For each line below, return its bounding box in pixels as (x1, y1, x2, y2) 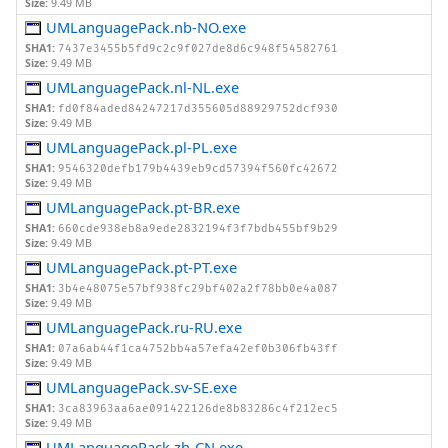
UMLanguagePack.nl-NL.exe (46, 77, 240, 98)
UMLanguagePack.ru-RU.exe (46, 317, 243, 338)
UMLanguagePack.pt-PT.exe (46, 257, 238, 278)
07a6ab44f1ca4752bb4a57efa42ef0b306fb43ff (58, 342, 338, 356)
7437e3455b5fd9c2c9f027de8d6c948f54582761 (58, 42, 338, 56)
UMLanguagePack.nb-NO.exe (46, 17, 247, 38)
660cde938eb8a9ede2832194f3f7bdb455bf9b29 (58, 222, 338, 236)
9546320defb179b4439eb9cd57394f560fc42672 (58, 162, 338, 176)
